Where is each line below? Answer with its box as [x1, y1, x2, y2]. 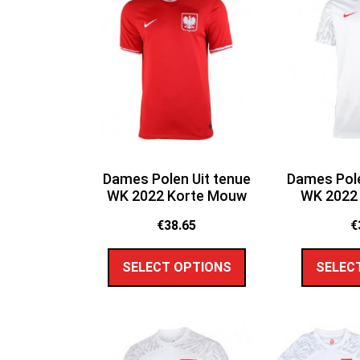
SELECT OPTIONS [121, 259, 231, 275]
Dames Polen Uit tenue [102, 170, 251, 188]
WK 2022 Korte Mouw [106, 187, 247, 205]
